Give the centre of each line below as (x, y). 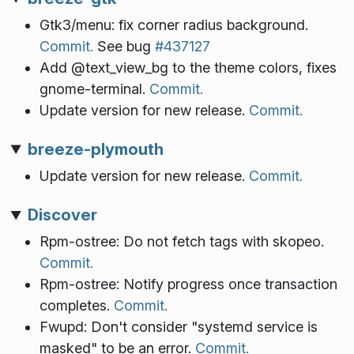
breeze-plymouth (95, 149)
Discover (62, 215)
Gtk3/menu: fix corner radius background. (173, 24)
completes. (76, 306)
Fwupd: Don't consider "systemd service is (178, 327)
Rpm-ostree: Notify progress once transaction (188, 284)
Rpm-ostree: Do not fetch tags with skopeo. (181, 242)
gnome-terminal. (94, 88)
